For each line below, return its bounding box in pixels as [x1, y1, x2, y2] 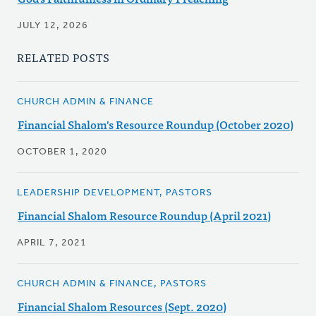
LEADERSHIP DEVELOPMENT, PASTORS [17, 188, 212, 199]
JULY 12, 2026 [17, 20, 88, 32]
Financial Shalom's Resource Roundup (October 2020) [18, 115, 293, 134]
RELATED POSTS [17, 48, 110, 67]
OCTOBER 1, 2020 [17, 147, 107, 158]
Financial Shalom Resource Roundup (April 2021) [18, 206, 271, 225]
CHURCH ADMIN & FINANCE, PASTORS [17, 279, 207, 290]
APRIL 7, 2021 [17, 238, 87, 249]
